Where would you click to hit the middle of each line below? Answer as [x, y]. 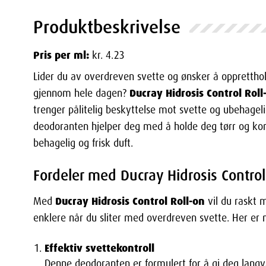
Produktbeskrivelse [107, 27]
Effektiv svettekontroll [100, 248]
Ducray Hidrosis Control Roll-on [130, 201]
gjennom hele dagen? [81, 94]
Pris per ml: [63, 56]
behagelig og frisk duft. [83, 143]
